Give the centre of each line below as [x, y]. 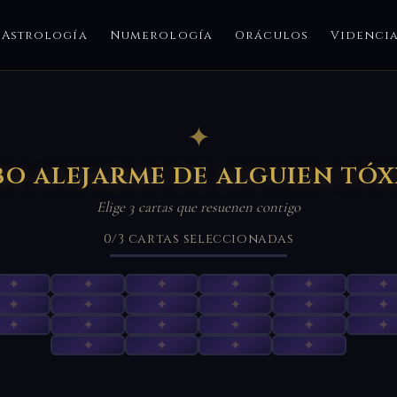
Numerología [161, 35]
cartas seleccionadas [211, 239]
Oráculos [272, 35]
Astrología [45, 35]
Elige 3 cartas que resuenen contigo [198, 207]
